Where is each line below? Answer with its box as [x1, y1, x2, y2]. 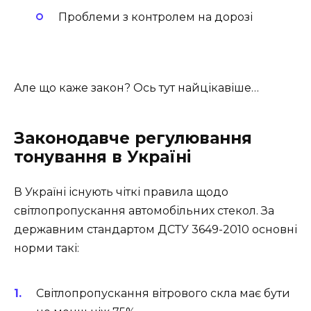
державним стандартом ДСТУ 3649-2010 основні [14, 222, 297, 236]
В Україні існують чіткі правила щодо [14, 185, 228, 199]
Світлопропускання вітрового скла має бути [36, 287, 290, 301]
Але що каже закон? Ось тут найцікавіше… [14, 81, 259, 94]
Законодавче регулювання [14, 128, 252, 148]
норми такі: [14, 241, 79, 255]
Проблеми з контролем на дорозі [58, 10, 253, 24]
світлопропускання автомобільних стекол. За [14, 203, 274, 217]
